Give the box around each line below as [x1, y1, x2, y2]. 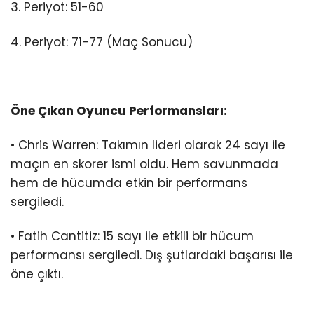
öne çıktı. [11, 265, 63, 282]
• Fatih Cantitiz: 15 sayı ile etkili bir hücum [11, 227, 254, 245]
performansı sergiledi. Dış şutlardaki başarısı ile [11, 246, 293, 264]
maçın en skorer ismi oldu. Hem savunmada [11, 155, 278, 172]
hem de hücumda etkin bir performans [11, 174, 247, 191]
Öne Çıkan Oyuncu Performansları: [11, 102, 227, 119]
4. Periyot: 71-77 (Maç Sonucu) [11, 33, 193, 50]
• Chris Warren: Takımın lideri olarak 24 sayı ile [11, 136, 285, 153]
